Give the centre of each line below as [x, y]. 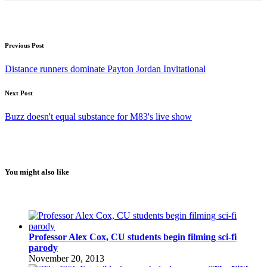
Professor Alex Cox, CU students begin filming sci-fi [133, 237]
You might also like [37, 172]
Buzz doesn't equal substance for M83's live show [98, 116]
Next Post [19, 93]
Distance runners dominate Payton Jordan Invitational [105, 69]
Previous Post [24, 45]
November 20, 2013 [66, 259]
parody [43, 248]
